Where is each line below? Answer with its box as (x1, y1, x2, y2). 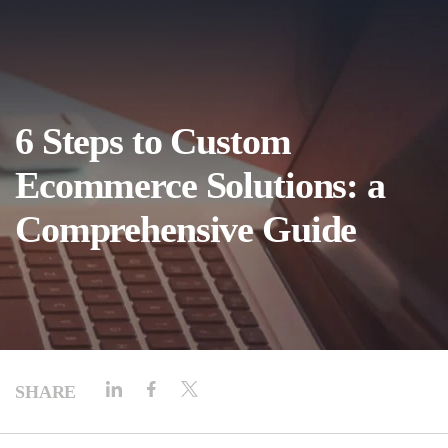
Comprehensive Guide (15, 208, 357, 250)
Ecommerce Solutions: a (15, 164, 385, 206)
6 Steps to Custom (15, 120, 291, 162)
